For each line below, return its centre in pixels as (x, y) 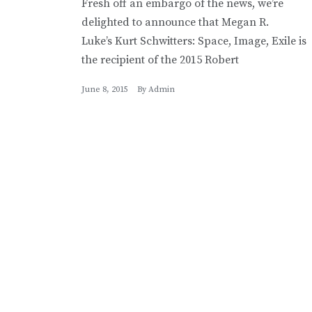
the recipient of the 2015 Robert (160, 60)
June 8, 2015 (105, 89)
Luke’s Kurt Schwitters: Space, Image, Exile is (194, 41)
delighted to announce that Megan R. (175, 22)
